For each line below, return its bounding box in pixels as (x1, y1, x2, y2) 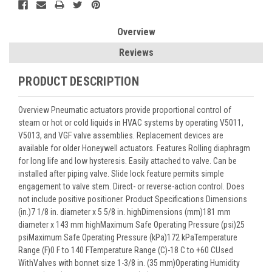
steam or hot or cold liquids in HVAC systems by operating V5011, (18, 117, 243, 127)
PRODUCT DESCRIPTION (18, 73, 139, 89)
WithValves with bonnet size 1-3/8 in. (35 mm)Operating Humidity (18, 257, 240, 268)
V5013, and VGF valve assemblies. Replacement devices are (18, 130, 223, 140)
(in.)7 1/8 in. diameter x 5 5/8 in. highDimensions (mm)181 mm (18, 206, 231, 217)
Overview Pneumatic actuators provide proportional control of (18, 104, 231, 115)
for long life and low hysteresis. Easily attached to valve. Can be (18, 155, 237, 166)
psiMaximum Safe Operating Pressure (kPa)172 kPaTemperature (18, 232, 237, 242)
